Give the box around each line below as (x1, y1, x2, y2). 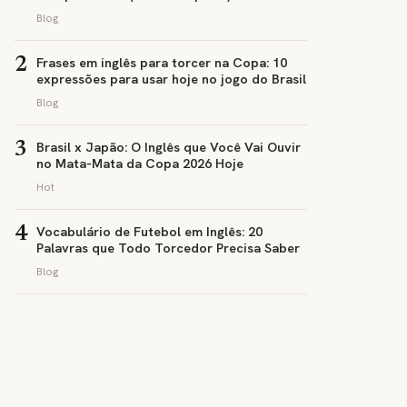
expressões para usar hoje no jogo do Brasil (36, 70, 306, 87)
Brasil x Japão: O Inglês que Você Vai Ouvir (36, 138, 301, 155)
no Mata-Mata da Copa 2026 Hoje (36, 154, 243, 172)
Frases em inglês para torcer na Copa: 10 (36, 54, 287, 71)
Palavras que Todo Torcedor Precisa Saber (36, 239, 300, 256)
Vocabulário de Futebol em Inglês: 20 (36, 223, 263, 240)
